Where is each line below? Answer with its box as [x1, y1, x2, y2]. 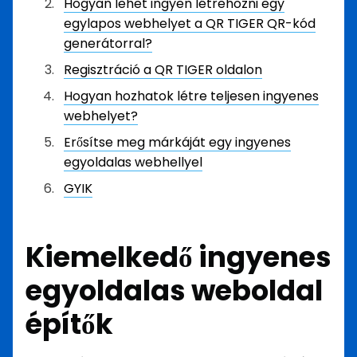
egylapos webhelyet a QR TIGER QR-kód [64, 14, 316, 33]
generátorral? [64, 34, 152, 53]
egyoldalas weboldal [25, 270, 323, 310]
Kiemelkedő [25, 237, 198, 277]
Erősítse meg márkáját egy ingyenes [64, 133, 291, 151]
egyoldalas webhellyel [64, 153, 202, 171]
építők [25, 304, 113, 343]
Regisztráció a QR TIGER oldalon [64, 61, 262, 79]
